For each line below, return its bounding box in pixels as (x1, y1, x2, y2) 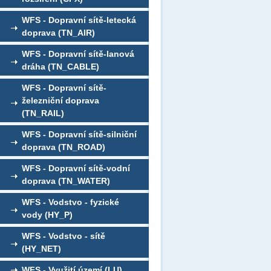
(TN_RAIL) (22, 108, 64, 118)
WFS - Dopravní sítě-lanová (22, 49, 134, 59)
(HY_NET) (22, 244, 61, 253)
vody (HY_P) (22, 210, 73, 220)
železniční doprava (22, 96, 99, 105)
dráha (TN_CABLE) (22, 62, 99, 71)
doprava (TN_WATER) (22, 176, 110, 186)
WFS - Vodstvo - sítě (22, 231, 105, 241)
